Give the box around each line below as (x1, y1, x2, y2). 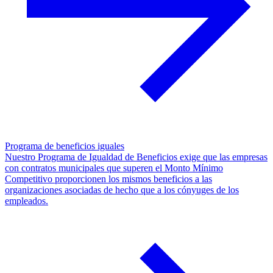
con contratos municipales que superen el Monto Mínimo (5, 162, 223, 173)
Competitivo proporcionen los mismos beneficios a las (5, 173, 212, 184)
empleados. (5, 195, 48, 206)
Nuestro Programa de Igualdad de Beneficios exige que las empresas (5, 151, 268, 162)
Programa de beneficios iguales (5, 140, 124, 151)
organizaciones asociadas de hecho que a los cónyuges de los (5, 184, 239, 195)
